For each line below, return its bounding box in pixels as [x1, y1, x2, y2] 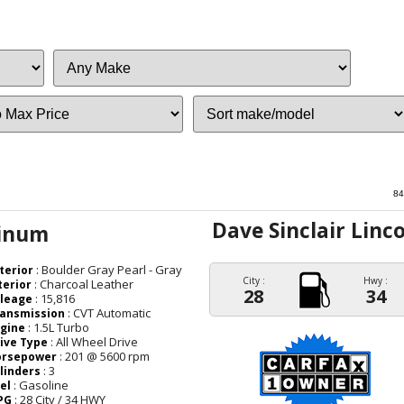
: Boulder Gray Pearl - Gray [33, 262, 183, 279]
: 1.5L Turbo [25, 319, 90, 336]
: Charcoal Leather [32, 276, 134, 293]
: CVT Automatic [65, 305, 151, 322]
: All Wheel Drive [48, 334, 139, 351]
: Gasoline [11, 377, 69, 394]
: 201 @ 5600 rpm [57, 348, 151, 365]
